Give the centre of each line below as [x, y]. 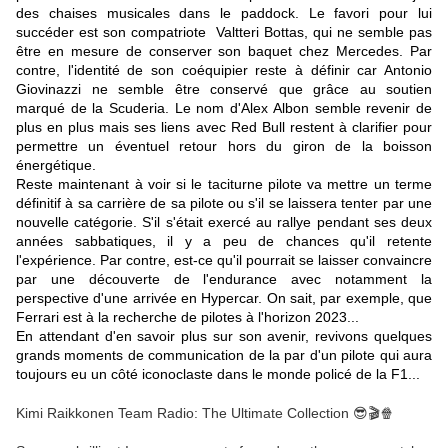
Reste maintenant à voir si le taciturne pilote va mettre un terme [224, 184]
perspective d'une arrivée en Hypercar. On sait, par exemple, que [224, 298]
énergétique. [56, 165]
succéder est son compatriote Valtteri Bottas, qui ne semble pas [224, 32]
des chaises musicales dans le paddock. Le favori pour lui [224, 13]
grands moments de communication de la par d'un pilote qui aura [224, 355]
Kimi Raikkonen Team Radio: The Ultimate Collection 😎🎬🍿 [205, 413]
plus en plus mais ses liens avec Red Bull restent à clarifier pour [224, 127]
